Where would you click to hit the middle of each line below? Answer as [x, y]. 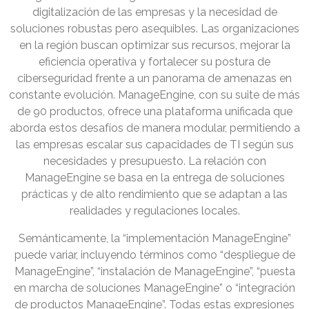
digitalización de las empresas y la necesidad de [154, 12]
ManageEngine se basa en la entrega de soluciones [154, 178]
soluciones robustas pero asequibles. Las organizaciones [154, 29]
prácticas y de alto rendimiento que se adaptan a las [154, 195]
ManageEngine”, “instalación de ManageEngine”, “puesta [154, 272]
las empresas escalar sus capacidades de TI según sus [154, 145]
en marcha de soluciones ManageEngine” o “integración [154, 288]
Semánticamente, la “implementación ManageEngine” [154, 239]
